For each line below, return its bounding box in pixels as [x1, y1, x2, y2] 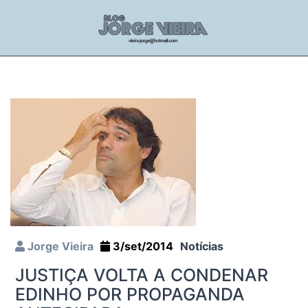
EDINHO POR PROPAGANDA [15, 283, 245, 305]
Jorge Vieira [25, 239, 93, 253]
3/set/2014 [110, 239, 173, 253]
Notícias [180, 239, 223, 253]
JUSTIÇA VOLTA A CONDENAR [15, 264, 268, 285]
